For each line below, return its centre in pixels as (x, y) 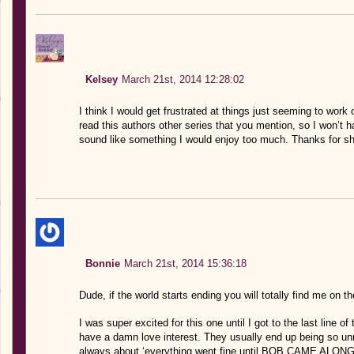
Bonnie (102, 263)
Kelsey (101, 79)
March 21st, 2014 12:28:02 (183, 79)
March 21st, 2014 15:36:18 (185, 263)
